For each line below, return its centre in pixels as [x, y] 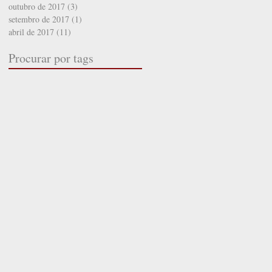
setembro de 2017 [39, 19]
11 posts [85, 32]
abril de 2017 [31, 32]
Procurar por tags [51, 58]
